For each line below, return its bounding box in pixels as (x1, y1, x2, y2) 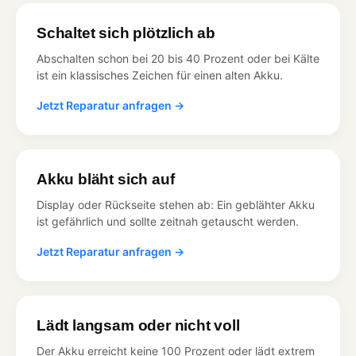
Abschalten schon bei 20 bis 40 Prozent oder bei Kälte (37, 51, 319, 65)
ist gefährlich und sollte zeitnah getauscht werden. (37, 214, 299, 228)
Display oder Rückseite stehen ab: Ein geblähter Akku (37, 197, 315, 211)
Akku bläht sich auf (37, 170, 175, 188)
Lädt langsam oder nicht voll (37, 316, 240, 334)
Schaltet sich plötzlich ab (37, 24, 216, 41)
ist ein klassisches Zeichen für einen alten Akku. (37, 68, 283, 82)
